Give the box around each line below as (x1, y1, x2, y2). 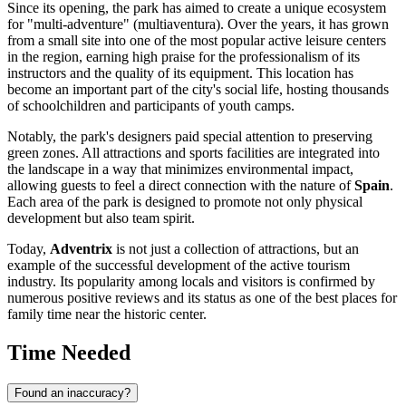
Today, (7, 241, 50, 257)
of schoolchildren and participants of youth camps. (7, 98, 295, 114)
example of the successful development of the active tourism (7, 257, 350, 274)
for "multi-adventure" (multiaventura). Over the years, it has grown (7, 16, 389, 33)
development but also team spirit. (7, 210, 195, 227)
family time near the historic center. (7, 306, 207, 323)
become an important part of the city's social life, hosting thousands (7, 82, 389, 98)
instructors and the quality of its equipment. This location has (7, 65, 353, 82)
